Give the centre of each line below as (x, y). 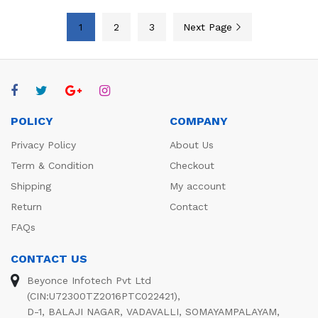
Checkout (192, 165)
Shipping (31, 186)
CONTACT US (49, 258)
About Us (192, 144)
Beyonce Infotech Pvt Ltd (89, 280)
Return (26, 206)
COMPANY (199, 121)
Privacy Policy (43, 144)
